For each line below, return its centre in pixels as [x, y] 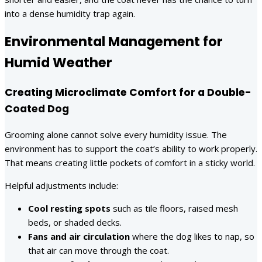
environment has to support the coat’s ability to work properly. [131, 148]
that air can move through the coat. [99, 250]
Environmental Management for [114, 42]
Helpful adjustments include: [61, 185]
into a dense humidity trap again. [70, 13]
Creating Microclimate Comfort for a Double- [128, 92]
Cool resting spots [69, 208]
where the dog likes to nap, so [192, 236]
